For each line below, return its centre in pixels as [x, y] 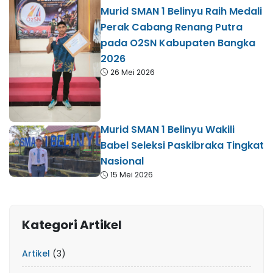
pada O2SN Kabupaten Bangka [178, 43]
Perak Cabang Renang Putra [172, 27]
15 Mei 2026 [132, 175]
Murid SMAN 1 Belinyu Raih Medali [181, 11]
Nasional [122, 161]
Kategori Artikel [72, 225]
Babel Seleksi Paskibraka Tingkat [182, 145]
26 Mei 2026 [133, 72]
